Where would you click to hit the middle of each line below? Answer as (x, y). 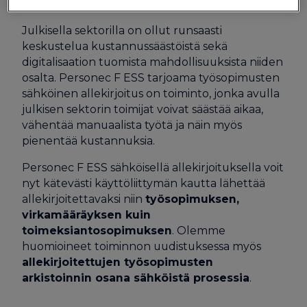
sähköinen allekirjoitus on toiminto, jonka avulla (150, 94)
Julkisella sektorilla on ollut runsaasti (122, 31)
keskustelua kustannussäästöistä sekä (124, 47)
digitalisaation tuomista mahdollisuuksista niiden (152, 62)
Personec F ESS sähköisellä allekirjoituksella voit (152, 167)
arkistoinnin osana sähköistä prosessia (135, 278)
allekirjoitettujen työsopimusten (117, 262)
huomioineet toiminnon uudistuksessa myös (141, 246)
